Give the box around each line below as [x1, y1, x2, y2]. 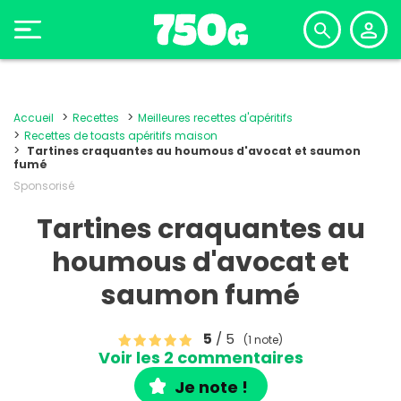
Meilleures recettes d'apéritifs [138, 110, 293, 125]
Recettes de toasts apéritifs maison [24, 128, 218, 143]
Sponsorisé [13, 178, 74, 193]
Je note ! [174, 375, 248, 398]
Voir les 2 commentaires [98, 346, 303, 369]
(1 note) [243, 331, 283, 347]
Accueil [13, 110, 54, 125]
